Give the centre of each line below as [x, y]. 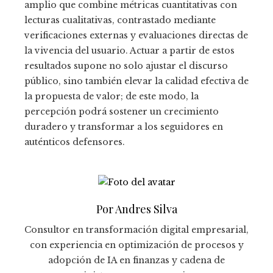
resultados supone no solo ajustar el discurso [126, 66]
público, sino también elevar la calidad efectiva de [136, 81]
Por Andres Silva [136, 209]
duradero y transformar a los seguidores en [124, 127]
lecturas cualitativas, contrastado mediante [120, 20]
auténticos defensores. [75, 142]
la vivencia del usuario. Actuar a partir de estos [129, 51]
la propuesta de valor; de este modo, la [112, 97]
